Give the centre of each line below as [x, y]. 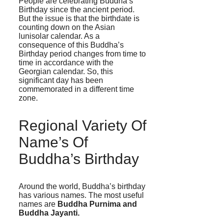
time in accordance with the [66, 62]
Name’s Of [53, 142]
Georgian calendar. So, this [66, 71]
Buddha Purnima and [97, 204]
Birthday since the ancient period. [77, 9]
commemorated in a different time [76, 89]
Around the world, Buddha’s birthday [82, 186]
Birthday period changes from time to [82, 54]
